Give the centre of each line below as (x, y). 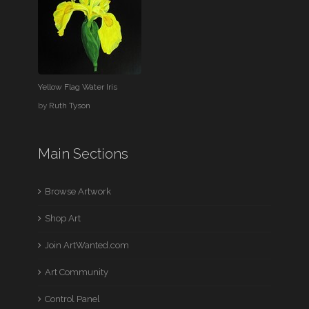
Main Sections (83, 154)
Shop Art (63, 219)
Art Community (77, 272)
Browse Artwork (78, 192)
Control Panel (73, 299)
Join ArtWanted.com (87, 246)
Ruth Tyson (70, 106)
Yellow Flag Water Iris (78, 87)
